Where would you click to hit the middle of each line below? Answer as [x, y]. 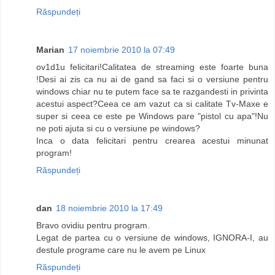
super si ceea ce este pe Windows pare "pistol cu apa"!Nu [152, 116]
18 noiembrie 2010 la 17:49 [109, 208]
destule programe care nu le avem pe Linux [121, 250]
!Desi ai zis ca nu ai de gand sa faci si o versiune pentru [152, 79]
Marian [50, 50]
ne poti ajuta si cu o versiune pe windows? [118, 129]
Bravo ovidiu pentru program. [93, 226]
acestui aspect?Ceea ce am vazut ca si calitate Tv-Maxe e [152, 104]
